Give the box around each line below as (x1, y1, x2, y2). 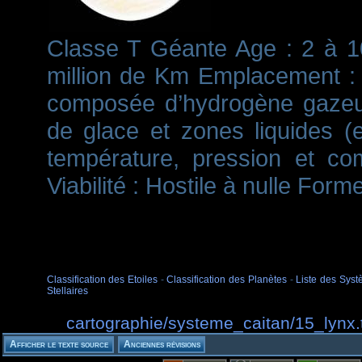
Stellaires (46, 285, 88, 297)
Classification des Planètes (166, 274, 287, 286)
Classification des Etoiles (46, 274, 158, 286)
